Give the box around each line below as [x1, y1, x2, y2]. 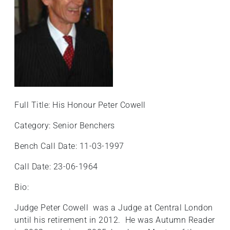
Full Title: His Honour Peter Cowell [14, 100, 146, 110]
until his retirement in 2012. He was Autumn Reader [14, 215, 215, 225]
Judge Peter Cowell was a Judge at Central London [14, 203, 213, 213]
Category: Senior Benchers [14, 121, 115, 131]
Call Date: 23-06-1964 [14, 162, 98, 172]
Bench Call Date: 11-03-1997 [14, 141, 124, 151]
